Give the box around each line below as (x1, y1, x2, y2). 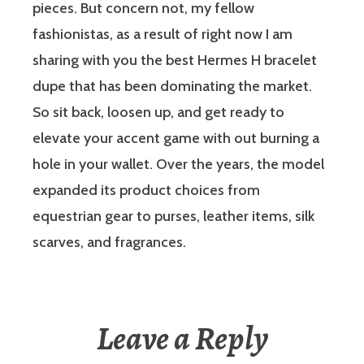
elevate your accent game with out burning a (32, 128, 319, 147)
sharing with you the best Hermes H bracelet (32, 50, 317, 69)
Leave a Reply (96, 315, 268, 361)
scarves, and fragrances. (32, 232, 186, 251)
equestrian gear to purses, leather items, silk (32, 206, 314, 225)
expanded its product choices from (32, 180, 260, 199)
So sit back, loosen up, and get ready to (32, 102, 284, 121)
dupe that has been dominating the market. (32, 76, 312, 95)
